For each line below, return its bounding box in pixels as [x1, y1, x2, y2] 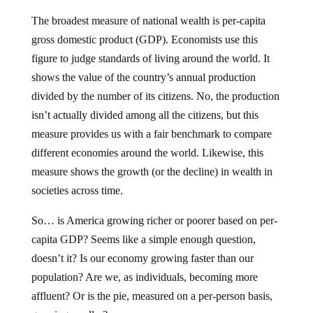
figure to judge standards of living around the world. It [31, 52, 270, 64]
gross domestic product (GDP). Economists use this [31, 34, 258, 45]
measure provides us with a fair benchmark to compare [31, 128, 272, 140]
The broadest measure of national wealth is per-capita [31, 15, 265, 27]
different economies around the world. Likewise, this [31, 147, 263, 159]
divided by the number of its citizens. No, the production [31, 90, 279, 102]
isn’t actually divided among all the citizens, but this [31, 109, 259, 121]
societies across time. [31, 184, 123, 196]
